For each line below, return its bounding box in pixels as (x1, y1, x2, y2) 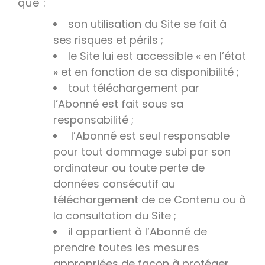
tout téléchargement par (68, 80, 199, 96)
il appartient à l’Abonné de (68, 224, 207, 240)
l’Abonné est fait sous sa (53, 96, 183, 112)
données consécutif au (53, 176, 175, 192)
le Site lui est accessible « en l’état (68, 49, 246, 64)
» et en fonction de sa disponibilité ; (53, 64, 242, 80)
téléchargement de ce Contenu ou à (53, 192, 246, 208)
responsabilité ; (53, 112, 137, 128)
